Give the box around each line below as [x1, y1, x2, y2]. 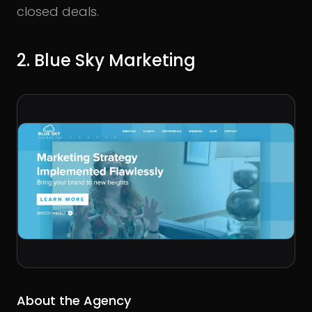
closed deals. [17, 3, 99, 21]
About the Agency [17, 291, 131, 309]
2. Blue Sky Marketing [17, 49, 196, 72]
